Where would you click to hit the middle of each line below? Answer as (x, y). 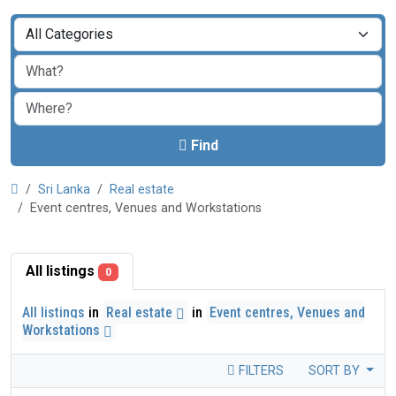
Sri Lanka (64, 190)
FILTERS (259, 371)
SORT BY (335, 371)
